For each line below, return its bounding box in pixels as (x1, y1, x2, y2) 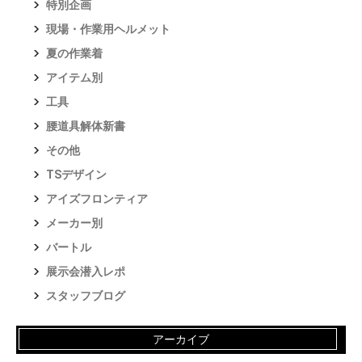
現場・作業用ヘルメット (45, 22, 170, 36)
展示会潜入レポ (45, 264, 125, 278)
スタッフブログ (45, 288, 125, 302)
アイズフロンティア (45, 192, 148, 205)
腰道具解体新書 (45, 119, 125, 133)
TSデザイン (45, 167, 107, 181)
